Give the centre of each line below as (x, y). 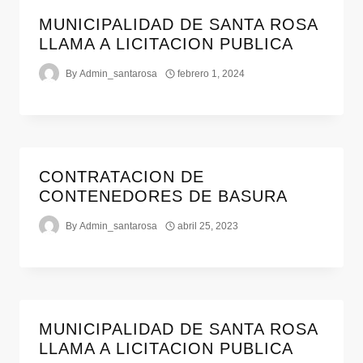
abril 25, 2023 (208, 226)
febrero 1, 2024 (211, 73)
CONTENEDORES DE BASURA (163, 196)
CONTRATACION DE (122, 177)
